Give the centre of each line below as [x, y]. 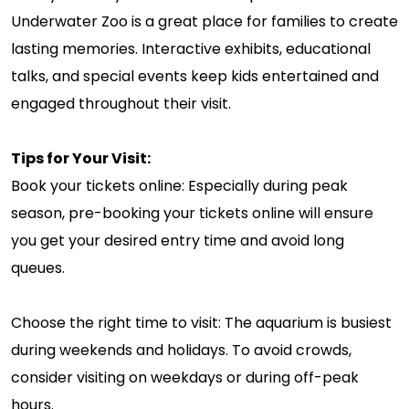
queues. [38, 267]
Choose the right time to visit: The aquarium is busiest [201, 322]
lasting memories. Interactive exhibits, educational [191, 48]
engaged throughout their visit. [121, 103]
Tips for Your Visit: [81, 158]
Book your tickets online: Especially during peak [179, 185]
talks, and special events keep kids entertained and [195, 76]
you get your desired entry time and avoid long [178, 240]
